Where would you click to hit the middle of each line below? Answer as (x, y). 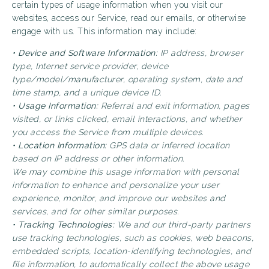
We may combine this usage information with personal (126, 172)
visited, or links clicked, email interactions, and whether (127, 119)
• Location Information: (59, 145)
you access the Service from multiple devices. (108, 132)
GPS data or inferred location (168, 145)
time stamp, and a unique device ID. (87, 92)
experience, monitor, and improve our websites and (119, 198)
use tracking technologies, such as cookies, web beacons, (133, 238)
